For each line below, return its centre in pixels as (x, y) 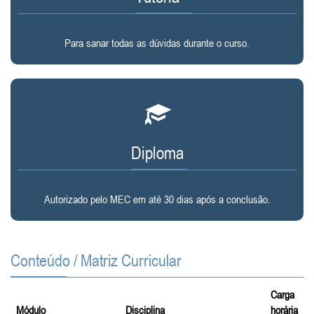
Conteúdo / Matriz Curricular (96, 260)
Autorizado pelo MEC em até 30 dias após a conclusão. (157, 199)
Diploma (157, 153)
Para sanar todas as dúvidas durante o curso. (157, 43)
